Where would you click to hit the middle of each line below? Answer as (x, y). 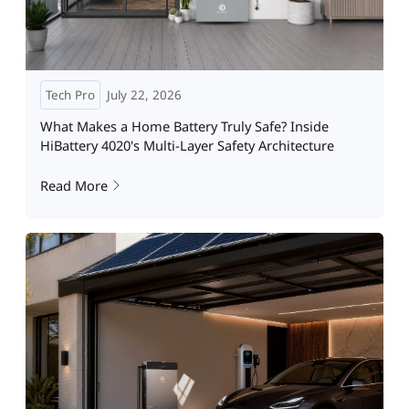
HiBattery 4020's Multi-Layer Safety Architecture (187, 146)
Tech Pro (70, 95)
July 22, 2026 (144, 95)
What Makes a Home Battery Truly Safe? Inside (184, 126)
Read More (73, 185)
